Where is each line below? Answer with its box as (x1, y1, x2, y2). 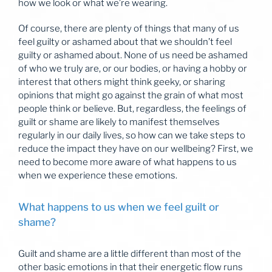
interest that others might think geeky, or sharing (18, 76, 225, 88)
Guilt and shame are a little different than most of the (18, 248, 241, 260)
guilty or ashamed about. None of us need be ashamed (18, 50, 248, 61)
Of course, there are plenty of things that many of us (18, 23, 239, 35)
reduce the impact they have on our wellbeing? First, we (18, 143, 253, 155)
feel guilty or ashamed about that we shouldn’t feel (18, 36, 232, 48)
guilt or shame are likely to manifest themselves (18, 117, 220, 128)
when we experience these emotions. (18, 170, 177, 182)
